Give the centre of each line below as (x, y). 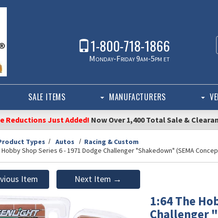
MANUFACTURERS (137, 97)
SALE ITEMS (47, 97)
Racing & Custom (112, 141)
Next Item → (98, 179)
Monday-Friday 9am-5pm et (129, 58)
